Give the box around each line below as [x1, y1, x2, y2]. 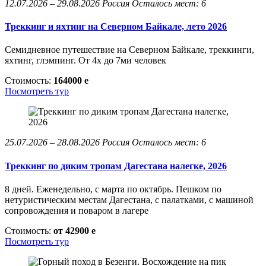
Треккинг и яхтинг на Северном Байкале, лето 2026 [5, 21, 227, 32]
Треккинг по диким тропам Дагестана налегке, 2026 [5, 160, 227, 171]
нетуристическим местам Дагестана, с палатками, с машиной [5, 194, 254, 205]
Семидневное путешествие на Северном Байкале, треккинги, [5, 45, 254, 55]
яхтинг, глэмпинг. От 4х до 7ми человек [5, 55, 166, 66]
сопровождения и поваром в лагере [5, 205, 148, 216]
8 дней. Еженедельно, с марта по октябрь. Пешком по [5, 183, 221, 194]
